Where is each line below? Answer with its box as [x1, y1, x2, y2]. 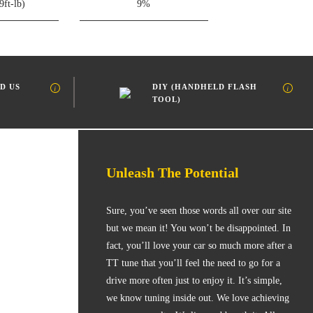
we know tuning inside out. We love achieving [106, 293, 289, 303]
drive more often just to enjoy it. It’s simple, [106, 275, 282, 286]
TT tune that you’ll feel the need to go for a [106, 258, 280, 268]
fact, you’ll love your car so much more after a [106, 240, 292, 251]
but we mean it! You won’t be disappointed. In [106, 223, 291, 233]
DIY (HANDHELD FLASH [152, 82, 257, 91]
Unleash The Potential [106, 165, 239, 180]
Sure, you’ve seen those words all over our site [106, 205, 291, 216]
